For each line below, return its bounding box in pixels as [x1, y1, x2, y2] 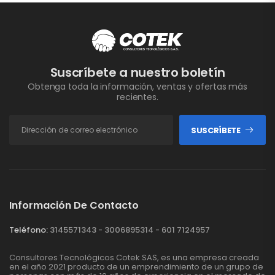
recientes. [116, 91, 158, 104]
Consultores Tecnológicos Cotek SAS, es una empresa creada [9, 252, 259, 264]
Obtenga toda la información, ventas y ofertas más [27, 80, 248, 93]
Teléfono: [9, 224, 48, 236]
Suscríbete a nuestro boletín [50, 64, 225, 82]
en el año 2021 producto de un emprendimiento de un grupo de [9, 261, 263, 273]
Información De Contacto [9, 198, 139, 213]
